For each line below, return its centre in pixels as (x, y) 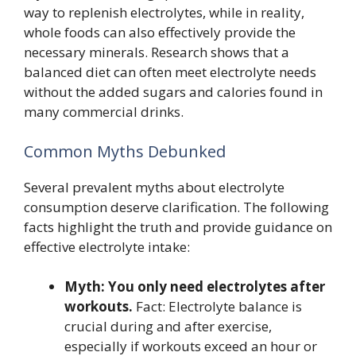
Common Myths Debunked (125, 151)
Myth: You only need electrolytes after (195, 287)
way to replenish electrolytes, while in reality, (164, 13)
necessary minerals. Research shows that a (157, 52)
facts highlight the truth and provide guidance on (178, 226)
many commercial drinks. (104, 112)
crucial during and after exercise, (168, 327)
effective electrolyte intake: (107, 246)
